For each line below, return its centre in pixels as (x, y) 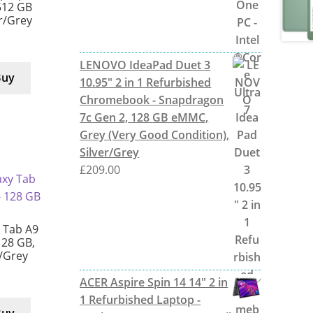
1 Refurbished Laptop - (140, 299)
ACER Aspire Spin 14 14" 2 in (154, 282)
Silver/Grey (110, 152)
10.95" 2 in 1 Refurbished (146, 82)
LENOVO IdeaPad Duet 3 (145, 65)
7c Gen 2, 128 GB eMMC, (144, 117)
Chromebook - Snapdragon (152, 100)
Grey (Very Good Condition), (155, 134)
